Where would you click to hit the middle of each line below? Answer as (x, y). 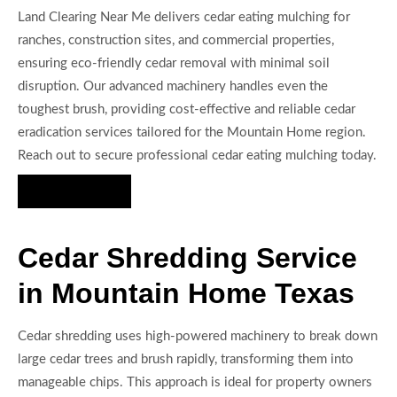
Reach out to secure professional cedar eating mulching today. (197, 155)
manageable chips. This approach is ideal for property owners (195, 383)
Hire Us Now (74, 191)
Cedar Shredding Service (187, 258)
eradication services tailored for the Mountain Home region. (192, 132)
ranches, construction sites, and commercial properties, (176, 40)
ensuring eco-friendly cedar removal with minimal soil (174, 63)
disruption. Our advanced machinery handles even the (173, 86)
